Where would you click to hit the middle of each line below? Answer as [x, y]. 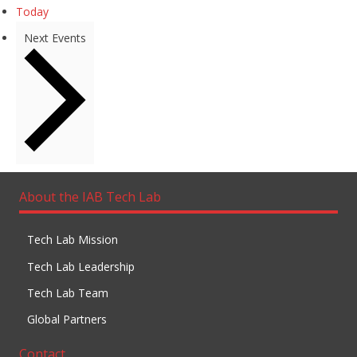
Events [69, 37]
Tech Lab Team [68, 293]
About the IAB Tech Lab [90, 196]
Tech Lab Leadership [81, 266]
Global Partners [67, 320]
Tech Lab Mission [73, 240]
